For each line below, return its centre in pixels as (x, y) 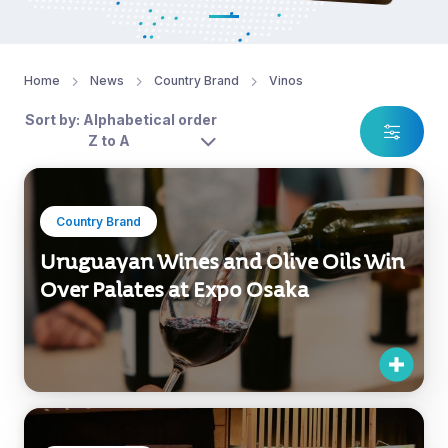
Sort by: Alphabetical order (121, 119)
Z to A (108, 140)
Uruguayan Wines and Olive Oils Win (222, 261)
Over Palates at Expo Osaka (174, 289)
